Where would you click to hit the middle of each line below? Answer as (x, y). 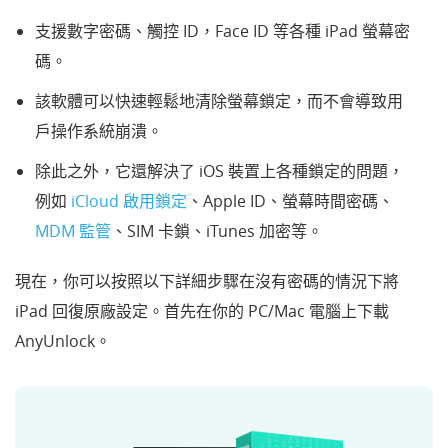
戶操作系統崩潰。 (99, 130)
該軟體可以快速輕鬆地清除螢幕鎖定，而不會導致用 (219, 100)
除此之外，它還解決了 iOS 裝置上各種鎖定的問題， (219, 170)
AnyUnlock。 (63, 340)
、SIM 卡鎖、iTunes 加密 (201, 230)
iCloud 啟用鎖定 (129, 200)
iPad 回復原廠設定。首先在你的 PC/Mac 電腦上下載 (202, 310)
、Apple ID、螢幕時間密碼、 (290, 200)
